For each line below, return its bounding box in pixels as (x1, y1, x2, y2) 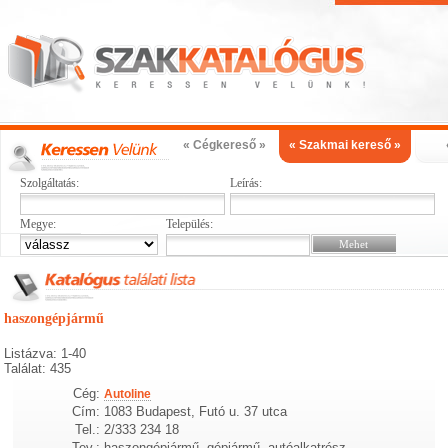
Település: (165, 217, 213, 231)
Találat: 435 (4, 361, 72, 376)
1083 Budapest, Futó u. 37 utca (104, 403, 288, 419)
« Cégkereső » (182, 138, 266, 152)
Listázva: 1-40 (4, 346, 87, 361)
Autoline (104, 386, 152, 401)
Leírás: (229, 176, 262, 190)
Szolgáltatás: (20, 176, 79, 190)
